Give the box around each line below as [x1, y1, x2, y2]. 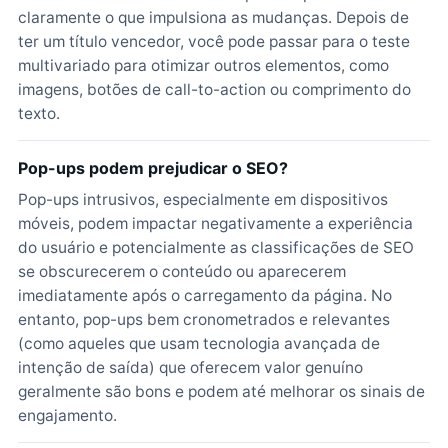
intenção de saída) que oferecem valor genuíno [18, 358, 363, 377]
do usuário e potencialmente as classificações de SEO [18, 238, 414, 257]
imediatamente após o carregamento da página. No [18, 286, 392, 305]
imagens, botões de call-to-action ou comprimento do [18, 80, 411, 99]
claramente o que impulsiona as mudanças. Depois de [18, 8, 409, 27]
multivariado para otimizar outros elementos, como [18, 56, 389, 75]
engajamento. [18, 406, 117, 425]
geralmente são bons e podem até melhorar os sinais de [18, 382, 425, 401]
